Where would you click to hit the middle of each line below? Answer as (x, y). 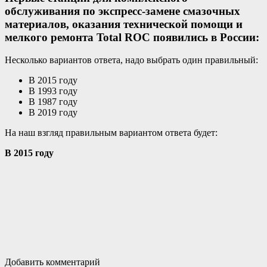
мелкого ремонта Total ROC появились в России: (132, 37)
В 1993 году (53, 91)
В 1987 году (53, 102)
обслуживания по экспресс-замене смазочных (122, 11)
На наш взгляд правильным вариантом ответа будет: (111, 133)
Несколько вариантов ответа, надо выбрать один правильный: (131, 60)
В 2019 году (53, 113)
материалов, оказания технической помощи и (124, 24)
